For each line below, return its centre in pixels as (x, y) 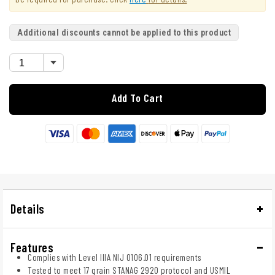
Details (28, 208)
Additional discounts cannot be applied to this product (124, 33)
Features (32, 247)
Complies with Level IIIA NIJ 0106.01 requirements (114, 257)
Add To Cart (137, 98)
